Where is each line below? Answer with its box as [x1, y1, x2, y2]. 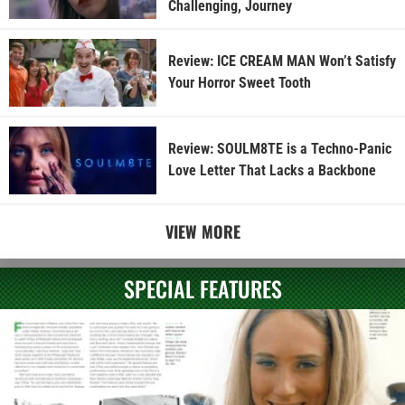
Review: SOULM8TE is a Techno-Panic [167, 140, 391, 158]
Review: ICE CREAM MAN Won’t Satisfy [167, 52, 396, 71]
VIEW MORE [165, 219, 240, 243]
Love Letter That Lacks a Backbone [167, 162, 376, 180]
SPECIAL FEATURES [123, 271, 282, 305]
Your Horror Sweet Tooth [167, 74, 311, 92]
